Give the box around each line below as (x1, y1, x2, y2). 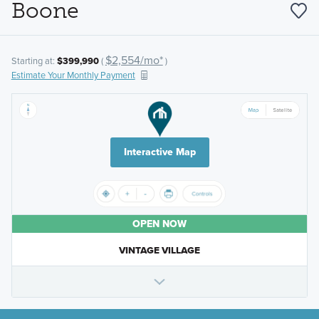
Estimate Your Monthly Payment (11, 68, 135, 82)
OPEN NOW (132, 216, 187, 232)
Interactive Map (123, 145, 196, 160)
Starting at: (11, 54, 57, 68)
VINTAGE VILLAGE (119, 243, 200, 258)
